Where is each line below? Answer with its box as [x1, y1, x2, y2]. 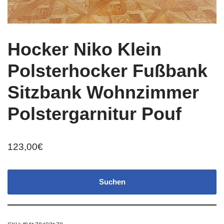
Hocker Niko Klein [7, 39, 161, 60]
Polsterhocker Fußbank [7, 60, 207, 81]
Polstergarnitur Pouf [7, 103, 181, 124]
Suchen [98, 177, 125, 186]
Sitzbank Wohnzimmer [7, 82, 199, 103]
